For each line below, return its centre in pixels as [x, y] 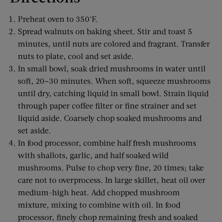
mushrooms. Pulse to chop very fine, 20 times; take [111, 167]
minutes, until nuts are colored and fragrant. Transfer [114, 44]
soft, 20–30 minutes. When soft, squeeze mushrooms [114, 81]
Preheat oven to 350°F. [58, 19]
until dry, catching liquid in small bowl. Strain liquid [113, 93]
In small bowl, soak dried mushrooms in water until [112, 68]
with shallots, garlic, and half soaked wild [93, 155]
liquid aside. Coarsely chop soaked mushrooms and [110, 118]
